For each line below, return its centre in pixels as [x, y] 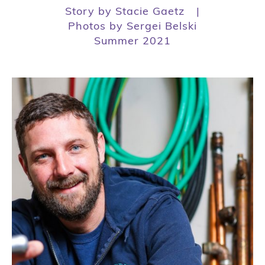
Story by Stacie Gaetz [125, 11]
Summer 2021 [132, 41]
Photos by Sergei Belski [132, 26]
